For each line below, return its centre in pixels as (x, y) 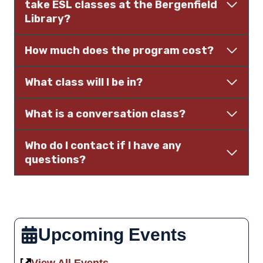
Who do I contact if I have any (103, 146)
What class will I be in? (84, 82)
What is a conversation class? (105, 114)
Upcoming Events (113, 235)
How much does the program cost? (119, 51)
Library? (48, 19)
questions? (55, 160)
